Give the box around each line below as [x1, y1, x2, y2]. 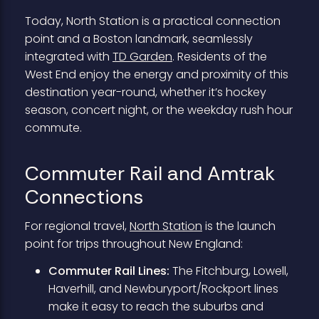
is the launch [202, 218, 276, 235]
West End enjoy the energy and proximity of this [24, 66, 288, 83]
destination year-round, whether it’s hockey [24, 84, 266, 101]
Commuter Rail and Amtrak [24, 159, 275, 187]
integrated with [24, 48, 113, 66]
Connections [24, 183, 143, 210]
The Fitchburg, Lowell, [169, 262, 288, 279]
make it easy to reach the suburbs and [48, 298, 263, 315]
